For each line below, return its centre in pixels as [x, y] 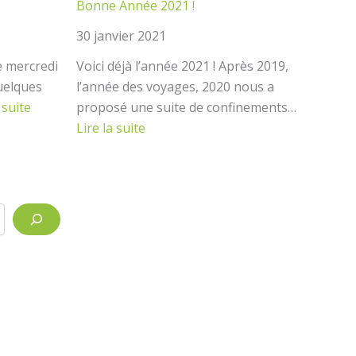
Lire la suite [111, 128]
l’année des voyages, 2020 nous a [175, 87]
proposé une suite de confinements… [186, 107]
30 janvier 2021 [121, 36]
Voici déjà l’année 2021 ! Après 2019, [182, 66]
